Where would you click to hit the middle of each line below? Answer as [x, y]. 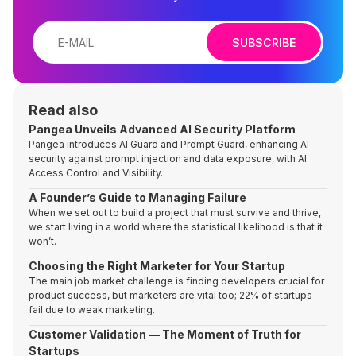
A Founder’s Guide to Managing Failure [137, 197]
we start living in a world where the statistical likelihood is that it [176, 227]
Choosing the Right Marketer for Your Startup [157, 266]
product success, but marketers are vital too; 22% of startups [170, 295]
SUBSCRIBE [264, 42]
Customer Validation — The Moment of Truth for [165, 334]
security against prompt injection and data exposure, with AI [168, 159]
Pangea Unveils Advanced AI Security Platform [162, 129]
